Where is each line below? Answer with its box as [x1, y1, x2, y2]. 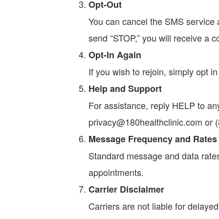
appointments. [88, 166, 144, 178]
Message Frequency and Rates [88, 132, 218, 145]
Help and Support [88, 82, 162, 95]
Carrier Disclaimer [88, 183, 165, 196]
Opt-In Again [88, 48, 142, 61]
